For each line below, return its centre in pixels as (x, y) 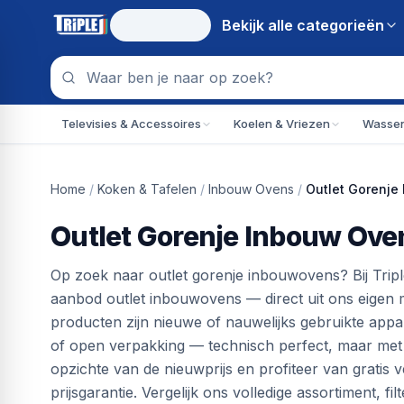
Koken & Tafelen (147, 189)
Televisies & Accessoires (131, 124)
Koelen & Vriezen (282, 124)
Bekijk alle (259, 25)
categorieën (340, 25)
